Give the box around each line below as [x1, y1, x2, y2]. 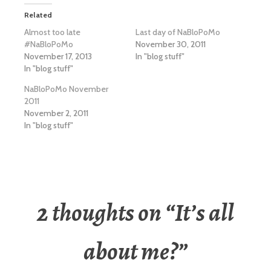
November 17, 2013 [24, 51, 92, 62]
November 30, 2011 [135, 39, 206, 50]
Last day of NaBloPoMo [135, 27, 220, 38]
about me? [83, 235, 178, 269]
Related [24, 10, 52, 20]
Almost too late [24, 27, 80, 38]
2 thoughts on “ [37, 196, 175, 230]
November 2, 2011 [24, 108, 88, 119]
